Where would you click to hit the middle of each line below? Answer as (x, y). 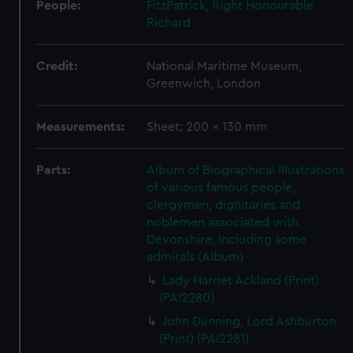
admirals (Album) (195, 257)
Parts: (54, 170)
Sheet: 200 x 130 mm (207, 127)
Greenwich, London (204, 84)
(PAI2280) (187, 298)
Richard (169, 23)
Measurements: (81, 127)
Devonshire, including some (227, 240)
